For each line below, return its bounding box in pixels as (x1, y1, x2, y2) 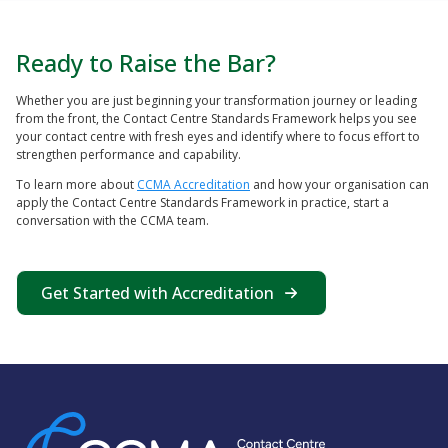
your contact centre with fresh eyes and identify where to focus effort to (16, 127, 420, 145)
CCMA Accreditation (137, 175, 250, 193)
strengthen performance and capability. (16, 145, 241, 163)
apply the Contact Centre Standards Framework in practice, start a (16, 193, 389, 211)
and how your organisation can (250, 175, 429, 193)
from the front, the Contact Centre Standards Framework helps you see (16, 109, 417, 127)
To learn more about (16, 175, 137, 193)
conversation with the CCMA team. (16, 211, 209, 229)
